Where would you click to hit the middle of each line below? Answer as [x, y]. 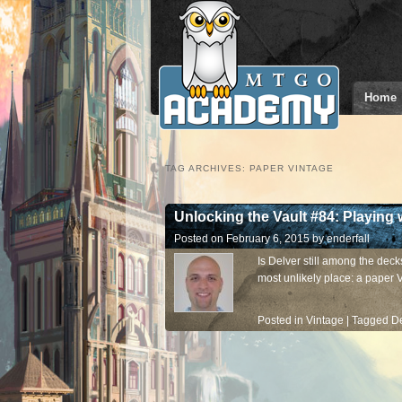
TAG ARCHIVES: [207, 168]
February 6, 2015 [268, 239]
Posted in [280, 320]
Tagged [370, 320]
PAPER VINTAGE [292, 168]
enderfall [348, 239]
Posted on [200, 239]
